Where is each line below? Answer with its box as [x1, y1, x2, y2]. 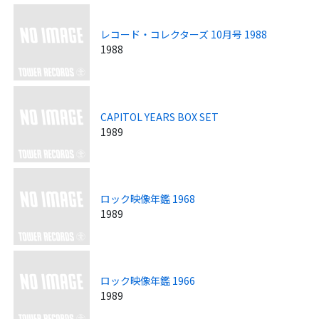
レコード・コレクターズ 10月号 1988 [100, 27, 268, 42]
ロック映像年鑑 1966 [100, 273, 196, 288]
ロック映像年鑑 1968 [100, 191, 196, 206]
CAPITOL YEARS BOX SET [100, 109, 219, 124]
